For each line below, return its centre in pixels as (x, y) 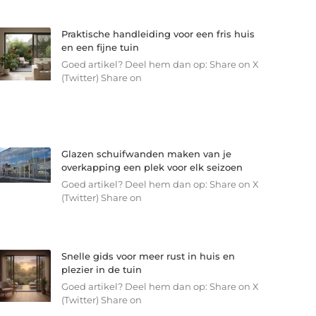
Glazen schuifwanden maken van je (146, 153)
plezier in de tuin (101, 269)
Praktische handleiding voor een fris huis (158, 34)
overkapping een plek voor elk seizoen (152, 167)
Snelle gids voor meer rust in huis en (148, 256)
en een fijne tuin (100, 48)
